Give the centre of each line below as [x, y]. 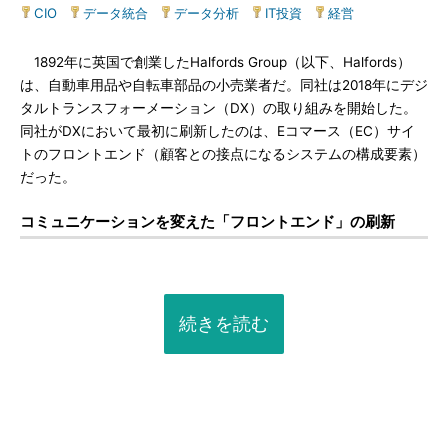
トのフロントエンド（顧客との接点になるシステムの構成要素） [223, 154]
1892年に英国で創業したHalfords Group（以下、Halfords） [215, 62]
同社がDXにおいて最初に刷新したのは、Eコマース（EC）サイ [217, 131]
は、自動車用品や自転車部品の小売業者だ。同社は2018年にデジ [224, 85]
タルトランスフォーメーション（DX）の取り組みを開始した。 [218, 108]
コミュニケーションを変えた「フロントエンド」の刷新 [207, 221]
